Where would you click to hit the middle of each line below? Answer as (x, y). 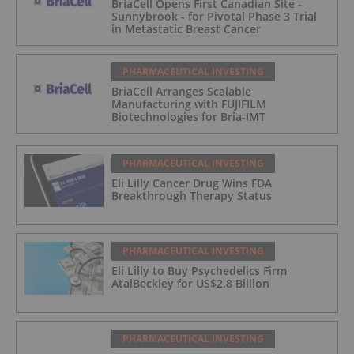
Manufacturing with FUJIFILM (189, 104)
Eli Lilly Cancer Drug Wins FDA (192, 183)
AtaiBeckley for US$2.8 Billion (190, 284)
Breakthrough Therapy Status (192, 196)
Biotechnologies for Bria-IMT (188, 117)
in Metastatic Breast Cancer (186, 29)
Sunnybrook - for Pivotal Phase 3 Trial (214, 17)
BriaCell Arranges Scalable (181, 92)
